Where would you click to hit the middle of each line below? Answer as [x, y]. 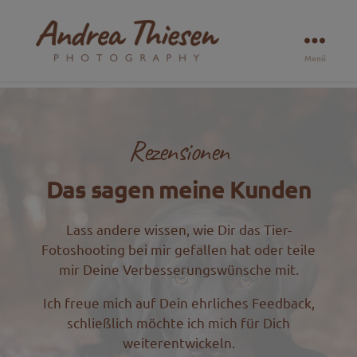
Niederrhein [71, 169]
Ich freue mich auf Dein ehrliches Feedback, [178, 302]
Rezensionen [178, 151]
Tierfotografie [76, 135]
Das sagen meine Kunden [178, 189]
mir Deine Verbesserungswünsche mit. [178, 269]
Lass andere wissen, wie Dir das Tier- [178, 229]
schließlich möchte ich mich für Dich [178, 322]
